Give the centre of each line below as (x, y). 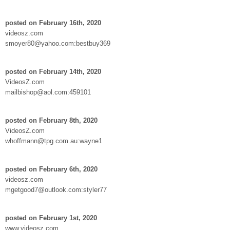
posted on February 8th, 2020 (51, 120)
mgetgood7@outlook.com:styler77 (56, 189)
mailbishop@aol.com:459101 (48, 92)
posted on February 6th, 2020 (51, 169)
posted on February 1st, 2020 (51, 218)
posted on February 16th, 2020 (53, 23)
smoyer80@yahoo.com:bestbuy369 (58, 43)
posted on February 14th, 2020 (53, 71)
